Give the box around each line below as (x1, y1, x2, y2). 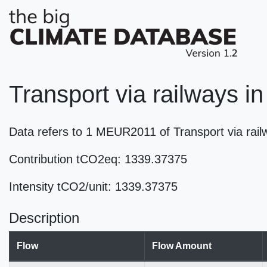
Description (9, 210, 79, 226)
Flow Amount (152, 241, 212, 251)
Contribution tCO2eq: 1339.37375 (9, 153, 187, 166)
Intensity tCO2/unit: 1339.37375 (9, 180, 178, 193)
